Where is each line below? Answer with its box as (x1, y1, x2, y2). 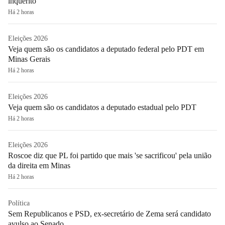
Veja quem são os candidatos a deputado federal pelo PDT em (8, 44, 204, 53)
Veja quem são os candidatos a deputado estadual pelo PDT (8, 102, 196, 111)
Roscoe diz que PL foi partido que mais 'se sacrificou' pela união (8, 151, 211, 160)
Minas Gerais (8, 54, 50, 63)
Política (8, 199, 30, 207)
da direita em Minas (8, 161, 70, 170)
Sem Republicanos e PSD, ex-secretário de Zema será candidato (8, 209, 211, 218)
